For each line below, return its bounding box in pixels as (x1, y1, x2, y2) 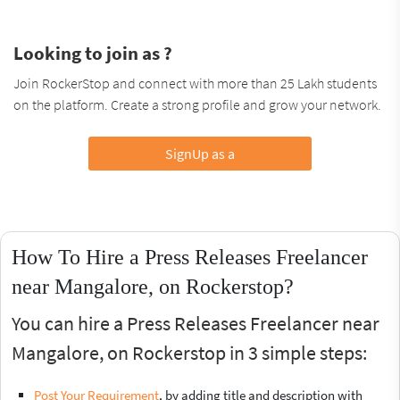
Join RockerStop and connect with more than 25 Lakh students (13, 73, 377, 92)
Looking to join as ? (13, 40, 172, 65)
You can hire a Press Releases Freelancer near (12, 310, 379, 336)
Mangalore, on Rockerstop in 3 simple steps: (12, 339, 367, 365)
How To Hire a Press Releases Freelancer (12, 245, 368, 269)
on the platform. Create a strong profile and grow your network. (13, 95, 381, 113)
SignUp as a (164, 144, 235, 162)
